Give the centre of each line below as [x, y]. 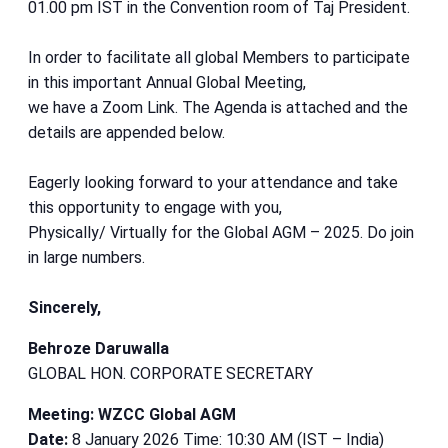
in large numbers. [86, 258]
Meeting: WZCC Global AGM [132, 415]
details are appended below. [126, 133]
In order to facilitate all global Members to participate [219, 58]
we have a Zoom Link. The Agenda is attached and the [218, 108]
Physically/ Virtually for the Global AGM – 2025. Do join [221, 233]
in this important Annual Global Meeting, [167, 83]
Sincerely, [64, 308]
